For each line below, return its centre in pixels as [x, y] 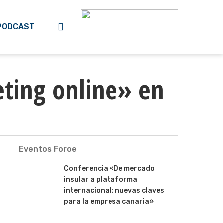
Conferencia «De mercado [109, 168]
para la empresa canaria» [109, 201]
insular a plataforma [100, 179]
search [79, 26]
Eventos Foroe [48, 149]
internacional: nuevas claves [114, 190]
